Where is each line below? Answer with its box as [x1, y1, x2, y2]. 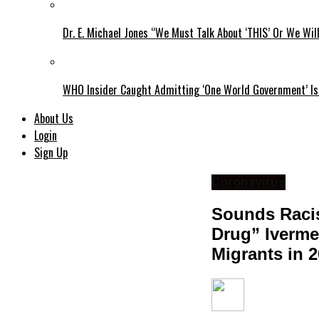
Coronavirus [211, 174, 286, 191]
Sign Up [34, 144, 68, 162]
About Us [34, 110, 73, 127]
